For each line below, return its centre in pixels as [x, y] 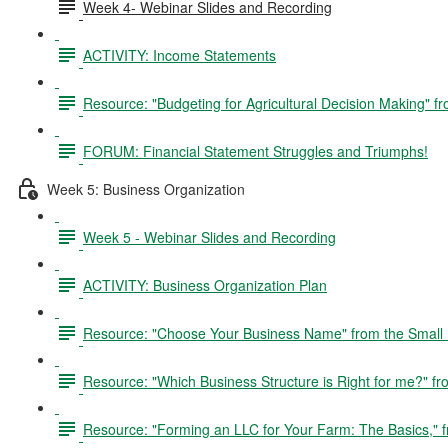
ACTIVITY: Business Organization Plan [205, 284]
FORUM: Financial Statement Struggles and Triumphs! [255, 150]
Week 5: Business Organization [146, 188]
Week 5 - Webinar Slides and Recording [209, 236]
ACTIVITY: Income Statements [179, 54]
